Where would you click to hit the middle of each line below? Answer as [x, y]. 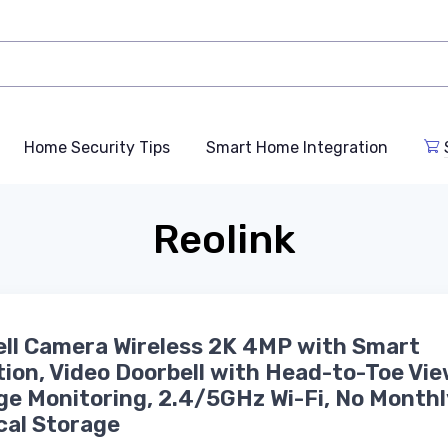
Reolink [224, 239]
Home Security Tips [97, 147]
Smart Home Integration [297, 147]
